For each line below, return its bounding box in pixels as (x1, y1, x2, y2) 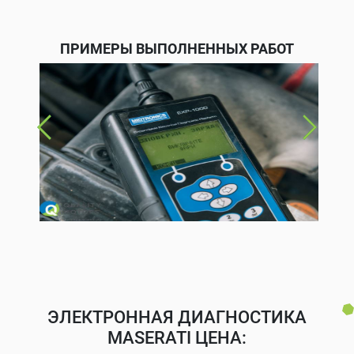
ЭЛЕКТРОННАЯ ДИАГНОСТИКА (47, 307, 307, 327)
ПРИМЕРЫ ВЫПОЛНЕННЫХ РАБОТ (60, 40, 294, 57)
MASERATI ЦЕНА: (107, 327, 247, 348)
